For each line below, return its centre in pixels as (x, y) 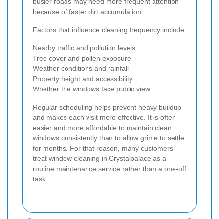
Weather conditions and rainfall (81, 69)
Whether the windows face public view (91, 89)
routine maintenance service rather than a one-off (109, 169)
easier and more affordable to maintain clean (102, 128)
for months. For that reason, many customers (103, 148)
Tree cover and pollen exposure (82, 58)
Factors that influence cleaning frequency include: (109, 30)
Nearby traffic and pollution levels (84, 48)
